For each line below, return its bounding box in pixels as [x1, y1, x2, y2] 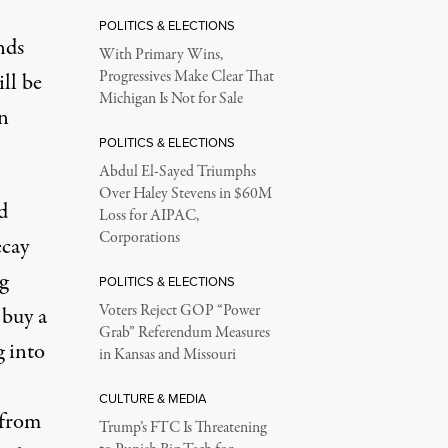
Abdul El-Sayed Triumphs [98, 161, 256, 183]
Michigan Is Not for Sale [98, 88, 243, 110]
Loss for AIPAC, [98, 205, 199, 227]
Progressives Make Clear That [98, 66, 274, 88]
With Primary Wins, [98, 44, 223, 66]
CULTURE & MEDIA [98, 389, 207, 408]
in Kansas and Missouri [98, 344, 236, 366]
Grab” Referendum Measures [98, 322, 270, 344]
